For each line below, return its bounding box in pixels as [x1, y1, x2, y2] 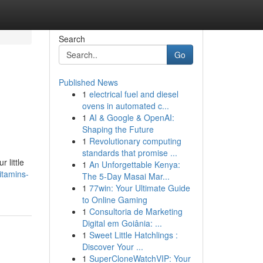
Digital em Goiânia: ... [82, 217, 162, 229]
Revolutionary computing [89, 135, 181, 147]
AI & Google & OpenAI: [89, 112, 174, 123]
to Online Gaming [82, 194, 147, 205]
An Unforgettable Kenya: [89, 159, 180, 170]
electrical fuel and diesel [89, 88, 178, 100]
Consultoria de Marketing [89, 205, 183, 217]
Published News [58, 76, 118, 88]
